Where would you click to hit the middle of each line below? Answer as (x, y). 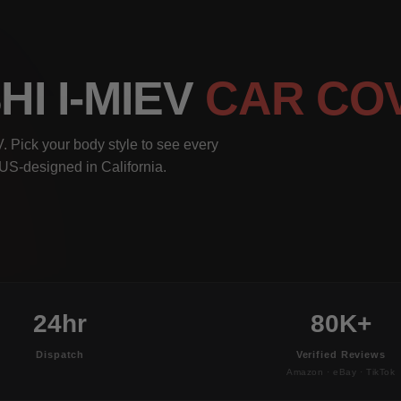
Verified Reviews (341, 354)
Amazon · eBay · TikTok (341, 371)
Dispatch (60, 354)
